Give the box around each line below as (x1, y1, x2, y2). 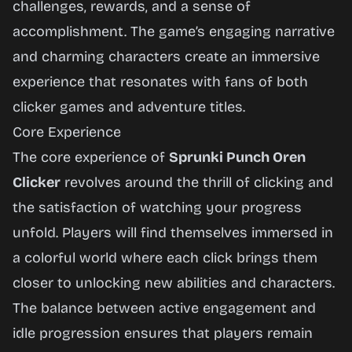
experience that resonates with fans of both (13, 73, 308, 90)
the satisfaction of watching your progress (13, 199, 302, 216)
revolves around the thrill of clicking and (60, 174, 333, 191)
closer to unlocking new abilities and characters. (13, 274, 335, 291)
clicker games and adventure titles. (13, 98, 245, 115)
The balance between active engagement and (13, 299, 316, 317)
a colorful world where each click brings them (13, 249, 317, 266)
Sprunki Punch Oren (169, 148, 306, 166)
